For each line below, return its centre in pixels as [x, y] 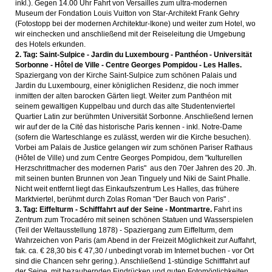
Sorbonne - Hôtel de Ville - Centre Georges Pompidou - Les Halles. [128, 65]
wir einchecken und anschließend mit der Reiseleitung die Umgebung [130, 34]
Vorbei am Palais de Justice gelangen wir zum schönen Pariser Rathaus [134, 148]
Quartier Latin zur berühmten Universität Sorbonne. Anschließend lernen [134, 117]
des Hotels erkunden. [50, 44]
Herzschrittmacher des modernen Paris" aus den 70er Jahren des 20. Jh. [136, 168]
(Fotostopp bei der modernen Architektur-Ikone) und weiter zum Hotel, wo [135, 24]
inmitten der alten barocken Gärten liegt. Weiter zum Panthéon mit [123, 96]
